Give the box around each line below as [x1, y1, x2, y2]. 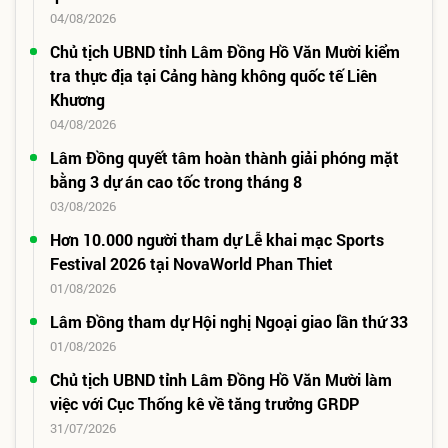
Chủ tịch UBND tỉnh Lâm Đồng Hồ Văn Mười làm [50, 368, 392, 390]
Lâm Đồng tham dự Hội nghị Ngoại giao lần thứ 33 [50, 310, 408, 332]
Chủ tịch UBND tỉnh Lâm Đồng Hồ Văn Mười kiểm [50, 40, 400, 62]
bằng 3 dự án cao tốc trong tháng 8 [50, 170, 302, 192]
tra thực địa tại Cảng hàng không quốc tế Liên [50, 64, 377, 86]
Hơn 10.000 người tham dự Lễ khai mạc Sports [50, 228, 384, 250]
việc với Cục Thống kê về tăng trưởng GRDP [50, 392, 359, 414]
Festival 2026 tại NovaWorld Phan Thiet [50, 252, 333, 274]
